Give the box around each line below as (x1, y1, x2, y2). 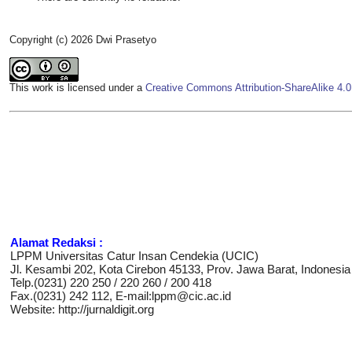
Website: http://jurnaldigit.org (10, 302, 154, 317)
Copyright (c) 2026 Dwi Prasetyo (9, 34, 156, 46)
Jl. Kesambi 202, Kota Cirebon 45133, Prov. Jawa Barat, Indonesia (10, 262, 350, 277)
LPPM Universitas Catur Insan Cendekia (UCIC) (10, 249, 258, 263)
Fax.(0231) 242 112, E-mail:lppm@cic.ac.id (10, 289, 231, 303)
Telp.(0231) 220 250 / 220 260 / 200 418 (10, 276, 211, 290)
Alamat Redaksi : (10, 236, 103, 250)
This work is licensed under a (9, 82, 145, 94)
